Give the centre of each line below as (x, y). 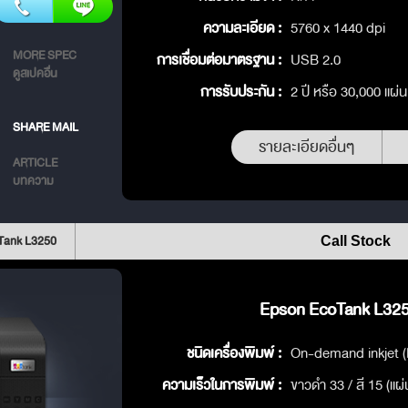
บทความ (33, 181)
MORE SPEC (45, 55)
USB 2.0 (316, 60)
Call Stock (356, 241)
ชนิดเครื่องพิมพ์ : (234, 353)
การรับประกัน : (241, 92)
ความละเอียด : (242, 28)
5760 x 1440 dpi (338, 28)
